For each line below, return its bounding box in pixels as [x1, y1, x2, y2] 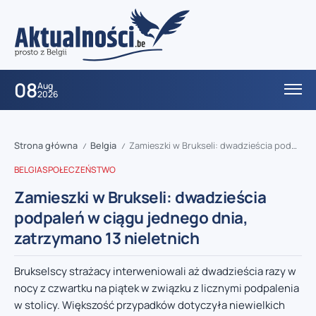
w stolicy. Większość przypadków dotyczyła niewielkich [14, 298, 285, 313]
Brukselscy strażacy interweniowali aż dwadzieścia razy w [14, 264, 296, 279]
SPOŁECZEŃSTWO [42, 164, 116, 176]
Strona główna [14, 139, 78, 152]
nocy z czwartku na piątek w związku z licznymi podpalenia [14, 281, 299, 296]
